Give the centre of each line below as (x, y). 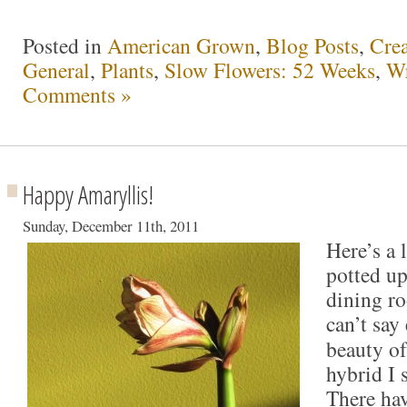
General (56, 69)
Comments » (77, 94)
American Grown (181, 45)
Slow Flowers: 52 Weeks (270, 69)
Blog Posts (313, 45)
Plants (127, 69)
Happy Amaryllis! (88, 194)
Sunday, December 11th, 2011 (111, 225)
